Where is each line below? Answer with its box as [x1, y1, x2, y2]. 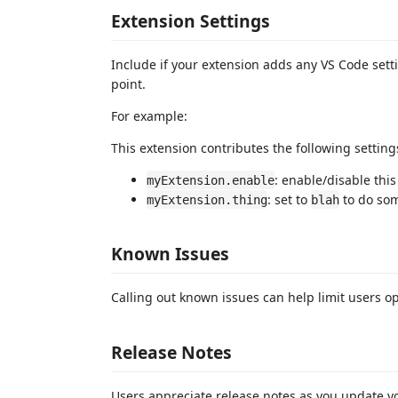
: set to [267, 190, 311, 208]
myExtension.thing [147, 192, 267, 207]
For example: [111, 107, 187, 124]
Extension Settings [111, 8, 270, 33]
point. [111, 75, 146, 92]
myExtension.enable [147, 172, 275, 187]
